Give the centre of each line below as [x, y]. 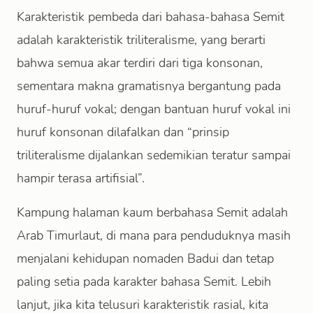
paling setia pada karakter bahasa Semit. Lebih [144, 282]
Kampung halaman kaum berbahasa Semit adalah [152, 212]
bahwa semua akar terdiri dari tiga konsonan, [140, 63]
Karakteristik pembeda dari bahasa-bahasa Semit [151, 17]
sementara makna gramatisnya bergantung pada [149, 86]
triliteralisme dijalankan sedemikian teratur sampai [154, 155]
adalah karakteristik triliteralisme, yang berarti [141, 40]
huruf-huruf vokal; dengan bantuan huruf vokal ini [154, 109]
